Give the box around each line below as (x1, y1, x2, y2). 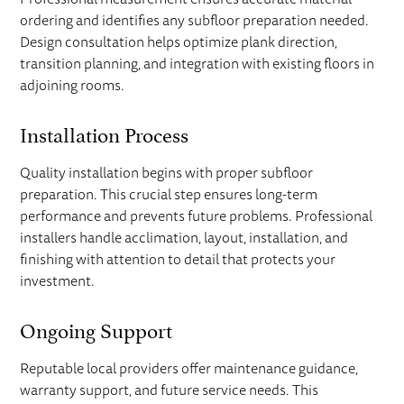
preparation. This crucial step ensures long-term (20, 184, 318, 205)
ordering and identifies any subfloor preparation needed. (20, 10, 370, 31)
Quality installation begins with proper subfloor (20, 162, 314, 183)
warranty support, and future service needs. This (20, 380, 319, 400)
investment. (20, 271, 96, 291)
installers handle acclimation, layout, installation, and (20, 227, 349, 248)
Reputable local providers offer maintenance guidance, (20, 358, 359, 379)
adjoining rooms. (20, 75, 125, 96)
